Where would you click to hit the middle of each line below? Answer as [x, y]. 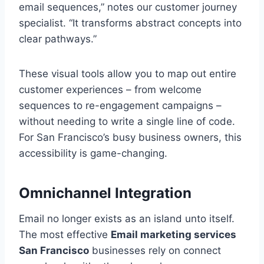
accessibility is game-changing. [93, 153]
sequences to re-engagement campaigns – [120, 105]
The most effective [65, 234]
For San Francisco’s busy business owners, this [130, 137]
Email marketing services [174, 234]
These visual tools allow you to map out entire [128, 73]
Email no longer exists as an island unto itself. [127, 218]
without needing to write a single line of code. [127, 121]
